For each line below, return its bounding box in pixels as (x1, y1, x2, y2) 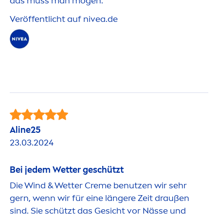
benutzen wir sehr (111, 180, 187, 191)
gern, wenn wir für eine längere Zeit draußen (10, 193, 189, 204)
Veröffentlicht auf (10, 14, 83, 25)
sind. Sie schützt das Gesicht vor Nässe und (10, 205, 186, 217)
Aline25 (10, 125, 41, 136)
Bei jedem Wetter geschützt (10, 164, 124, 176)
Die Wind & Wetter (10, 180, 85, 191)
